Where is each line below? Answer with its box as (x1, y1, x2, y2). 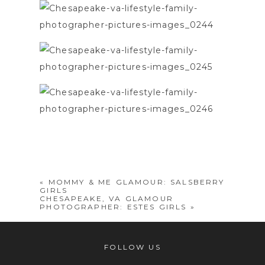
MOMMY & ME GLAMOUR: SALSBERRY (48, 177, 225, 186)
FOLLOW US (104, 242, 161, 251)
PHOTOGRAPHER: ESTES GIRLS (40, 202, 187, 211)
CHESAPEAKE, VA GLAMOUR (40, 193, 173, 203)
